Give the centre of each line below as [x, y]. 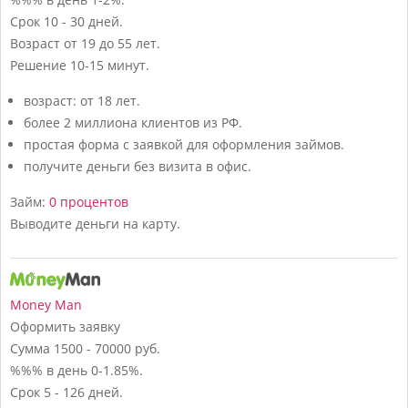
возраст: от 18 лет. [82, 100]
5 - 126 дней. [83, 392]
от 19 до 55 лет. [112, 43]
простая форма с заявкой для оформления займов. [184, 144]
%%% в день [49, 370]
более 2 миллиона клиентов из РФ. [133, 122]
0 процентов [89, 201]
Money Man [46, 304]
